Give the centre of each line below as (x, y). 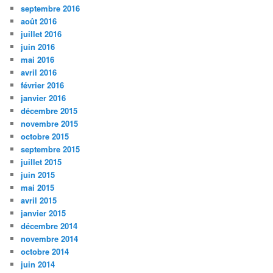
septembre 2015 (51, 149)
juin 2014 (38, 264)
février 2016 (43, 85)
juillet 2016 (41, 34)
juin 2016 (38, 46)
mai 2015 (38, 187)
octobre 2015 (45, 136)
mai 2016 (38, 59)
